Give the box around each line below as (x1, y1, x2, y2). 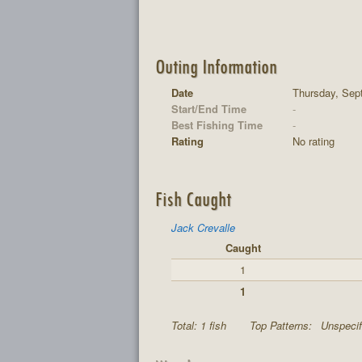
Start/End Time (171, 101, 246, 116)
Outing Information (154, 53, 277, 78)
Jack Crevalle (171, 220, 235, 235)
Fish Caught (154, 186, 231, 211)
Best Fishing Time (171, 117, 263, 133)
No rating (293, 133, 335, 149)
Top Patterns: (250, 318, 315, 333)
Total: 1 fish (171, 318, 229, 333)
